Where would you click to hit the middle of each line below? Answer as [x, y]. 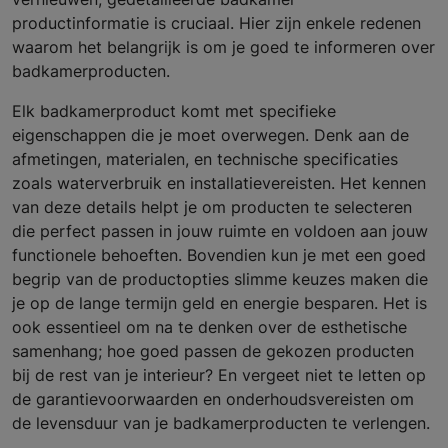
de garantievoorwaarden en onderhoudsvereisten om [213, 399]
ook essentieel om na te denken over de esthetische [209, 327]
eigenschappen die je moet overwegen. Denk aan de [210, 135]
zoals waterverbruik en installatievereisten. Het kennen [219, 183]
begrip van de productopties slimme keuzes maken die [220, 279]
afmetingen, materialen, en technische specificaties [205, 159]
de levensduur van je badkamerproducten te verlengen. [221, 423]
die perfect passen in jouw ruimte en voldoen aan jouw [220, 231]
